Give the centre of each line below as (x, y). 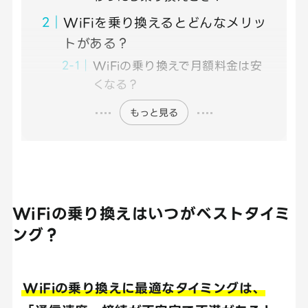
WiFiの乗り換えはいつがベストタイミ (151, 214)
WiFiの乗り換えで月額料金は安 (177, 65)
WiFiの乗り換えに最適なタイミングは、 (144, 288)
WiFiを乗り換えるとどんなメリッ (165, 22)
